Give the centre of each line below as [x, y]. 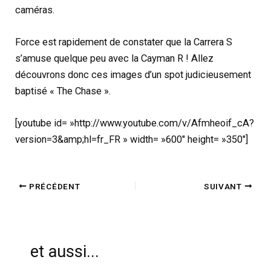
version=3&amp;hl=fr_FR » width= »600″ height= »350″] [132, 140]
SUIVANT [224, 186]
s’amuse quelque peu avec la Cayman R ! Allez [115, 58]
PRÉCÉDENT [54, 186]
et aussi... [64, 252]
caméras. [35, 10]
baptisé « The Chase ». [63, 91]
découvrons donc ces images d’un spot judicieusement [133, 74]
